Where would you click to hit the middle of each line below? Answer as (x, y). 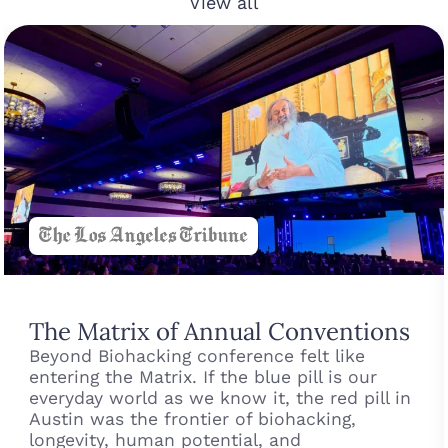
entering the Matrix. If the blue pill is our (203, 376)
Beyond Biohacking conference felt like (197, 355)
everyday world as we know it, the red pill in (220, 397)
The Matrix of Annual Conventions (220, 331)
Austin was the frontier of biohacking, (193, 418)
